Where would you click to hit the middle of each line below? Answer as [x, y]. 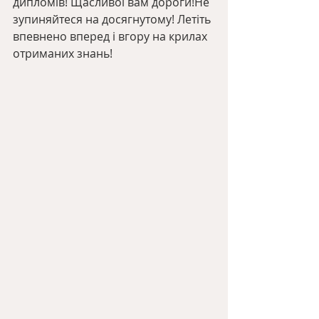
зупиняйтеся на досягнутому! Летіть [113, 19]
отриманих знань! [63, 53]
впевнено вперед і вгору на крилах [111, 36]
